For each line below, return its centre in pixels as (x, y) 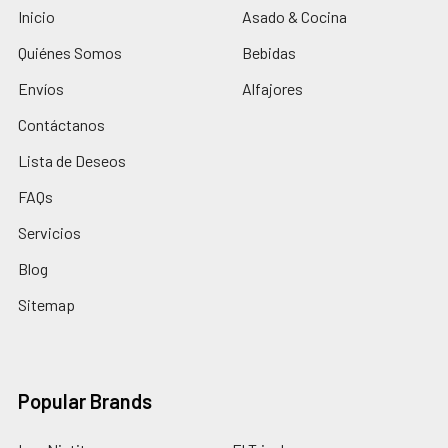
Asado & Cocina (294, 16)
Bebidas (269, 52)
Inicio (36, 16)
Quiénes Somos (70, 52)
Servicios (49, 232)
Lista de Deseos (72, 160)
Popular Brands (85, 400)
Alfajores (272, 88)
